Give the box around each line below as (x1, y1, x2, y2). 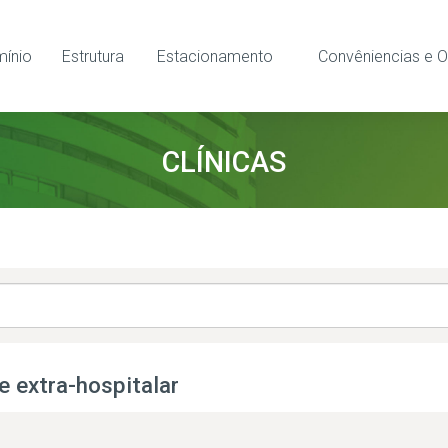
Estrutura (62, 47, 124, 67)
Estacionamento (156, 47, 273, 67)
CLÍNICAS (162, 145, 286, 180)
